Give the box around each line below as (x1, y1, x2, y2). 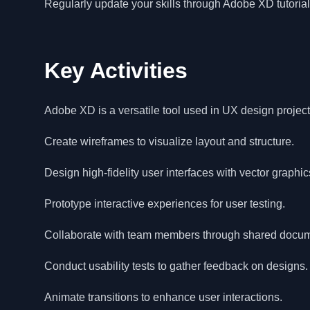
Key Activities (44, 58, 188, 83)
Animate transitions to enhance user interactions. (44, 291, 282, 303)
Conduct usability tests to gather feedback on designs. (44, 260, 308, 272)
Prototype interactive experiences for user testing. (44, 198, 285, 210)
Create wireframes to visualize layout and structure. (44, 136, 294, 147)
